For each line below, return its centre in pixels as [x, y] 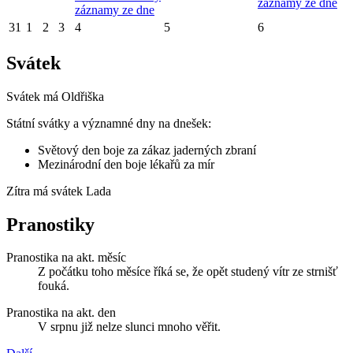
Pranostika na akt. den [61, 313]
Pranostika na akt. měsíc [66, 258]
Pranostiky [50, 224]
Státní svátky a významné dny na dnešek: [109, 123]
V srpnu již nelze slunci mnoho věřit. [129, 327]
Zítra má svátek [46, 191]
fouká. [54, 286]
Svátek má [34, 96]
